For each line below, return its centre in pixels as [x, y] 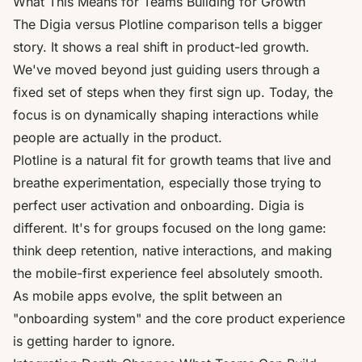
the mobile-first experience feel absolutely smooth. [168, 273]
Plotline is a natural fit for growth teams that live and [172, 160]
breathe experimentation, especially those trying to [167, 182]
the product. [183, 137]
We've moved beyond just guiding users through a [166, 69]
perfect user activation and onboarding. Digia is [158, 205]
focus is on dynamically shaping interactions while [166, 114]
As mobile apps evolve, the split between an [147, 295]
